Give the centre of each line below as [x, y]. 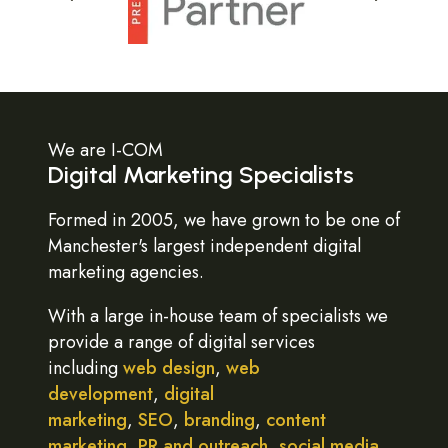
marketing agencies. [126, 272]
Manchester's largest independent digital [204, 246]
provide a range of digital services [181, 342]
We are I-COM [105, 150]
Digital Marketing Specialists [201, 174]
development [100, 394]
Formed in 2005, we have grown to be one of [224, 220]
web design [169, 368]
